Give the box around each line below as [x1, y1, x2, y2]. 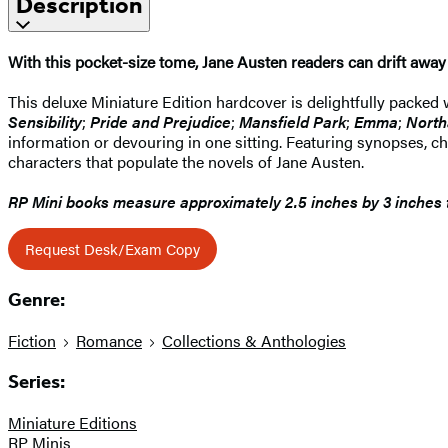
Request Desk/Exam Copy [25, 237, 200, 259]
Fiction [8, 329, 56, 353]
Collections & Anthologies [162, 329, 346, 353]
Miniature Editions [8, 410, 137, 434]
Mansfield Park [239, 109, 346, 133]
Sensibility [8, 109, 82, 133]
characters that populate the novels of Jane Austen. [8, 149, 364, 173]
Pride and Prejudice [90, 109, 231, 133]
